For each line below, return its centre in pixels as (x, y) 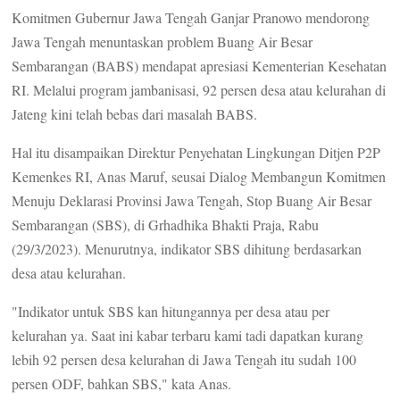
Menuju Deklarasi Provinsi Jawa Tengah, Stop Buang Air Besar (192, 201)
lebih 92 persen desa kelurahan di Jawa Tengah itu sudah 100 (184, 360)
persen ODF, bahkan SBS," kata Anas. (122, 384)
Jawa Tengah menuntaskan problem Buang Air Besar (162, 42)
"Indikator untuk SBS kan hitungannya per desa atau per (171, 312)
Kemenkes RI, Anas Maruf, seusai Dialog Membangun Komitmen (199, 177)
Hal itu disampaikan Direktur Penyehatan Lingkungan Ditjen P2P (196, 153)
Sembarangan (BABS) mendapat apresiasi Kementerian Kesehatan (200, 66)
